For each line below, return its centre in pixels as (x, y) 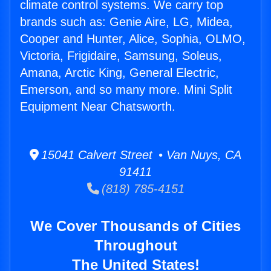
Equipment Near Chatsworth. (98, 107)
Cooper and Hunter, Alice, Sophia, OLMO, (133, 39)
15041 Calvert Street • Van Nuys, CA (140, 155)
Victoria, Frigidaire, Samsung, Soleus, (121, 56)
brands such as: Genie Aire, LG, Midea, (126, 22)
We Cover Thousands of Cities (135, 226)
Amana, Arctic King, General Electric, (119, 73)
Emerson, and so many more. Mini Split (126, 90)
